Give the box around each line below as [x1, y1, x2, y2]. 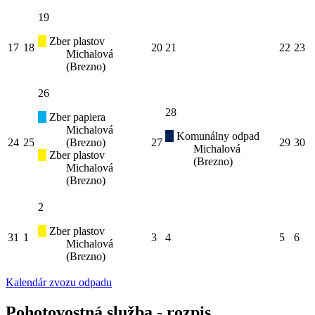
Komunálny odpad [174, 130, 259, 143]
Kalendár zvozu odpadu [6, 276, 112, 289]
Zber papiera [46, 111, 105, 124]
